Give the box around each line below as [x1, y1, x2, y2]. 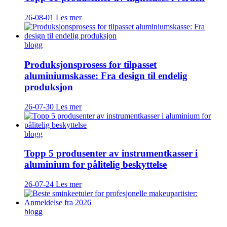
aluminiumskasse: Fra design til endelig [24, 70, 187, 81]
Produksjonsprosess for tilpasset [24, 59, 157, 70]
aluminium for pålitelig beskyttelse [24, 159, 167, 170]
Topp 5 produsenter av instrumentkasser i [24, 148, 198, 159]
